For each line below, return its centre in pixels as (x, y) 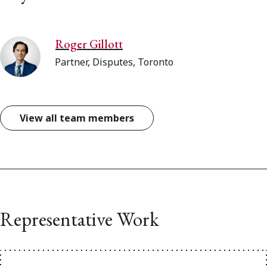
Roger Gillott (89, 44)
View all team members (77, 118)
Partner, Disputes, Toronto (114, 62)
